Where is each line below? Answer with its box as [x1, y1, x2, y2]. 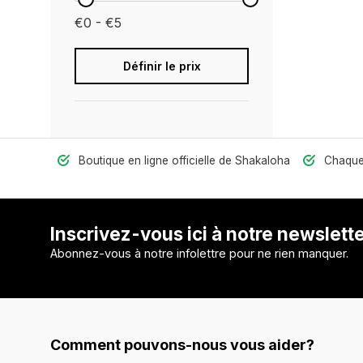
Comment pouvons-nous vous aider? [50, 336, 314, 353]
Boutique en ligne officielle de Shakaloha [79, 154, 290, 167]
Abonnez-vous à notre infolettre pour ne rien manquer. [50, 246, 348, 261]
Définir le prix [122, 59, 201, 73]
